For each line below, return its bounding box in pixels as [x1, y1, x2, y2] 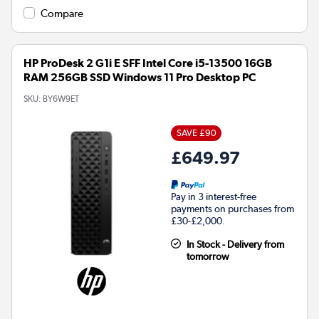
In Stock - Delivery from [186, 239, 284, 251]
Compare [41, 7, 83, 21]
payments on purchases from [171, 203, 294, 215]
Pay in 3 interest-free [171, 191, 256, 203]
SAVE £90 [176, 127, 216, 139]
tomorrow [186, 251, 229, 263]
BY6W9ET [43, 94, 79, 105]
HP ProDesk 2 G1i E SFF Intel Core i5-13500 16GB [23, 56, 272, 70]
